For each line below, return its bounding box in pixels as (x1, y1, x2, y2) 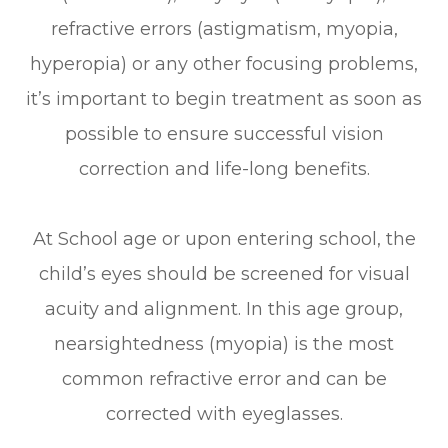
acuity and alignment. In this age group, (45, 298, 403, 321)
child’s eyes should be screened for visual (38, 263, 410, 286)
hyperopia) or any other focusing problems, (30, 53, 418, 76)
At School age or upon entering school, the (32, 228, 416, 251)
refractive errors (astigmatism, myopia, (50, 18, 398, 41)
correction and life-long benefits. (78, 158, 370, 181)
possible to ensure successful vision (64, 123, 384, 146)
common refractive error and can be (61, 368, 387, 391)
